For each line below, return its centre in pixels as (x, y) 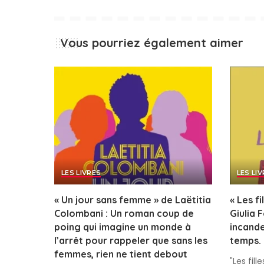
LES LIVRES (81, 173)
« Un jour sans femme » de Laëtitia (133, 200)
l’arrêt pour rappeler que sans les (131, 241)
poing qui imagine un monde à (123, 227)
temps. (245, 241)
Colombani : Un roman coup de (124, 214)
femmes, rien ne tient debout (121, 254)
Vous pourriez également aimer (152, 42)
